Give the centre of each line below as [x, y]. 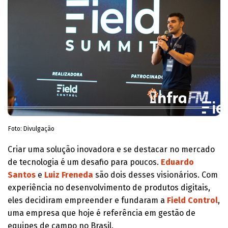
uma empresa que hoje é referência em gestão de [102, 213]
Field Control [192, 200]
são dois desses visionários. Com [156, 175]
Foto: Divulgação [31, 129]
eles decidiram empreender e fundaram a [87, 200]
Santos [23, 175]
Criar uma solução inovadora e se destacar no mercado [111, 149]
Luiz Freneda [70, 175]
